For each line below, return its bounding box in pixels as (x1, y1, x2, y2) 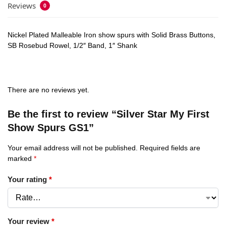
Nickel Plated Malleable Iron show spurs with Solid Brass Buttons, (8, 30, 215, 39)
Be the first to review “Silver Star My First (8, 108, 209, 120)
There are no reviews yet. (8, 86, 89, 94)
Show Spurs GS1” (8, 122, 94, 134)
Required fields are (140, 144, 200, 152)
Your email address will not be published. (8, 144, 138, 152)
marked (8, 154, 34, 163)
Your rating (8, 175, 49, 184)
